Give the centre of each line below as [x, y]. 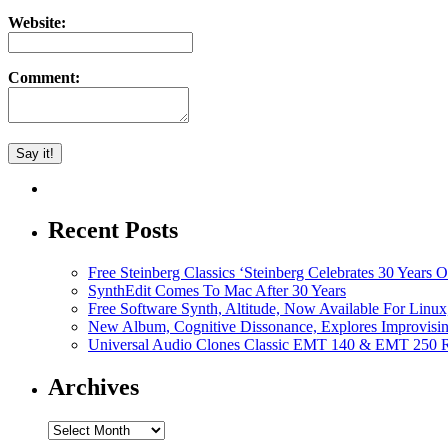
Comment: [44, 77]
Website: [37, 22]
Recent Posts [113, 230]
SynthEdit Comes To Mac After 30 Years [217, 291]
